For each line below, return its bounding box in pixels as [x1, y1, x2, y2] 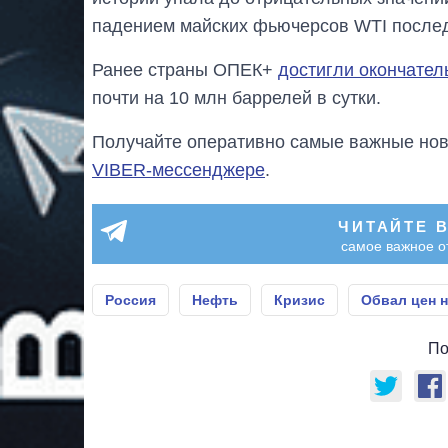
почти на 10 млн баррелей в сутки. [92, 87, 381, 108]
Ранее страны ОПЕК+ [92, 59, 278, 80]
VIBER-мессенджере [92, 159, 265, 180]
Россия [105, 291, 156, 308]
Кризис [274, 291, 325, 308]
